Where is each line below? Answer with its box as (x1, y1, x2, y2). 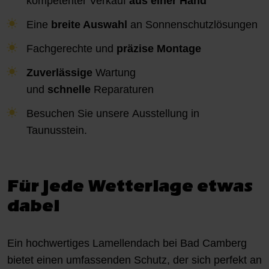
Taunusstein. (26, 124, 88, 137)
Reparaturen (91, 83, 154, 96)
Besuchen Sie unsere (26, 107, 133, 120)
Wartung (92, 67, 136, 79)
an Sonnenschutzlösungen (127, 19, 258, 31)
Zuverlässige (26, 67, 93, 79)
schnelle (47, 83, 91, 96)
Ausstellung (132, 107, 189, 120)
